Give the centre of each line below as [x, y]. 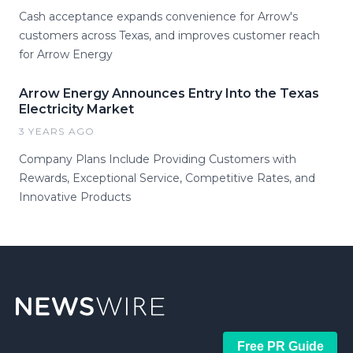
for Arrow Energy [66, 55]
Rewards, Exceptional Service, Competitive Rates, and [167, 178]
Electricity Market [76, 110]
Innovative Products [75, 197]
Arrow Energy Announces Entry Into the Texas [169, 94]
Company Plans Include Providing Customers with [158, 160]
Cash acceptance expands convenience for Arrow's [158, 17]
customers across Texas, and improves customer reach [169, 36]
